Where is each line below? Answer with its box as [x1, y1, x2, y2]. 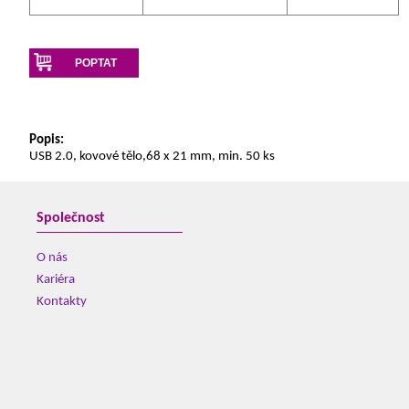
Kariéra [37, 273, 75, 287]
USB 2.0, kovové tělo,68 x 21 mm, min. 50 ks [29, 150, 275, 163]
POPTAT [74, 57, 117, 69]
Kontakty [37, 295, 87, 309]
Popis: [29, 133, 64, 147]
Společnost [37, 211, 105, 225]
